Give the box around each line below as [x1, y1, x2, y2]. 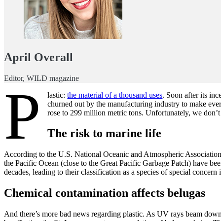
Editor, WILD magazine [4, 74, 79, 82]
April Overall [4, 50, 73, 64]
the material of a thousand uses [67, 90, 163, 99]
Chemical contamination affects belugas [4, 186, 205, 200]
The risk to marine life [47, 127, 162, 140]
